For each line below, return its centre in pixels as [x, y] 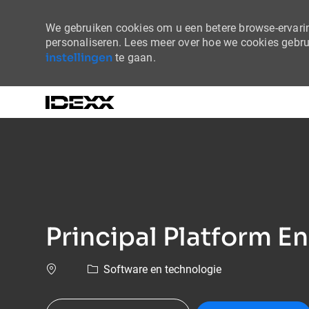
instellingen [79, 58]
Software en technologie [161, 270]
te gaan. [134, 58]
